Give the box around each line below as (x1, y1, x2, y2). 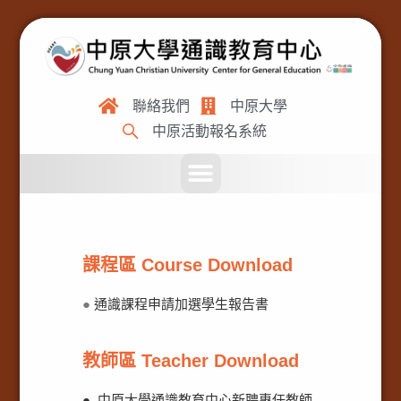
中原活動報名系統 (152, 124, 267, 139)
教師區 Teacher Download (82, 351, 300, 371)
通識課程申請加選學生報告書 (94, 296, 269, 311)
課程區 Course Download (82, 255, 294, 275)
